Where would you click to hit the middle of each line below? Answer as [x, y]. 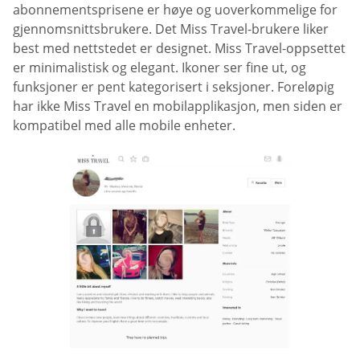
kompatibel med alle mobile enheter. [124, 126]
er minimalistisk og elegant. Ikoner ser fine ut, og [160, 68]
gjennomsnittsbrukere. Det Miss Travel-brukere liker [171, 29]
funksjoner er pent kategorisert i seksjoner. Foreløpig [174, 87]
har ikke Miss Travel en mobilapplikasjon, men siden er [178, 106]
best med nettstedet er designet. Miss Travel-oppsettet [179, 49]
